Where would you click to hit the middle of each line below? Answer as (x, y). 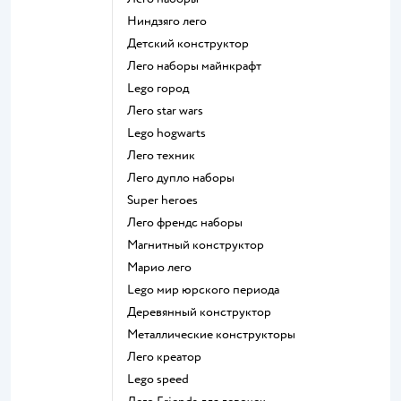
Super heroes (166, 200)
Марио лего (165, 267)
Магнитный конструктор (201, 245)
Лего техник (166, 155)
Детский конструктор (192, 43)
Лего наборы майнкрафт (199, 66)
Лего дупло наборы (185, 178)
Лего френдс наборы (189, 222)
